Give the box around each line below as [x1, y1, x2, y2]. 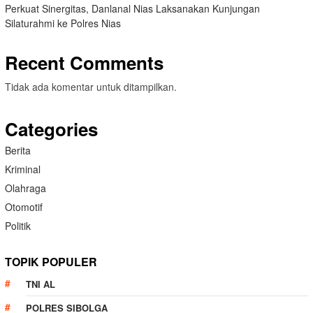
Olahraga [5, 181, 46, 196]
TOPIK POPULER [5, 254, 97, 270]
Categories [5, 116, 98, 143]
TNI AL [26, 277, 55, 291]
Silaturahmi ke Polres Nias [5, 16, 121, 31]
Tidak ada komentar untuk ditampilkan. [5, 80, 177, 94]
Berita [5, 143, 31, 158]
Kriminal [5, 162, 41, 177]
